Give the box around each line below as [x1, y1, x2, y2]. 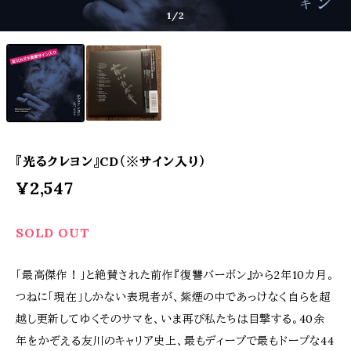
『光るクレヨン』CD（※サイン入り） [16, 154, 206, 169]
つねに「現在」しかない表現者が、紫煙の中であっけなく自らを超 [16, 290, 332, 304]
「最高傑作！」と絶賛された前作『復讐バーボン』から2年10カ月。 [16, 268, 335, 282]
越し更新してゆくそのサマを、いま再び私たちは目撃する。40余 [16, 312, 325, 326]
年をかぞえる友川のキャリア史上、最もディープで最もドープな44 [16, 334, 335, 348]
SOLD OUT [16, 225, 90, 241]
